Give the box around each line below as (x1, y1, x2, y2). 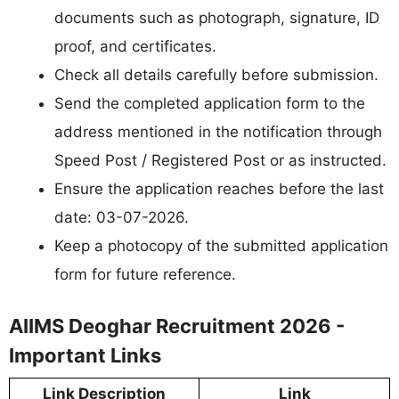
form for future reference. (54, 265, 236, 284)
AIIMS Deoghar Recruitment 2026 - (9, 313, 345, 338)
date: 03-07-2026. (54, 208, 189, 227)
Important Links (9, 343, 161, 367)
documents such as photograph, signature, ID (54, 9, 379, 28)
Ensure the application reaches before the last (54, 180, 384, 199)
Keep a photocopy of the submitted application (54, 237, 388, 256)
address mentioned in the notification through (54, 123, 382, 142)
